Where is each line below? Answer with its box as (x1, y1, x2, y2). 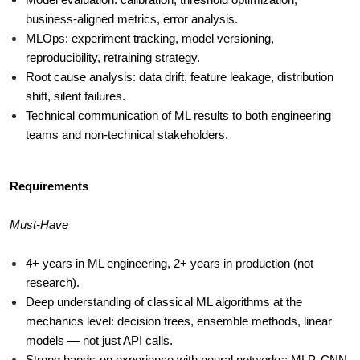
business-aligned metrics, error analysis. (26, 13, 238, 27)
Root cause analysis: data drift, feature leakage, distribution (26, 71, 333, 84)
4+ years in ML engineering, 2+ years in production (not (26, 257, 313, 271)
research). (26, 276, 80, 290)
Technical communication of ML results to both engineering (26, 109, 331, 123)
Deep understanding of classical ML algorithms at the (26, 296, 302, 309)
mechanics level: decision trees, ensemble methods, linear (26, 315, 332, 329)
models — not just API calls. (26, 334, 173, 348)
